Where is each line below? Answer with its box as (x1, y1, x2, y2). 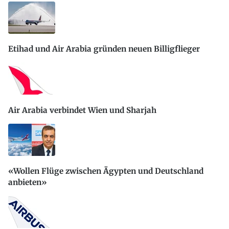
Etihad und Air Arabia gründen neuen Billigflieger (8, 44, 200, 54)
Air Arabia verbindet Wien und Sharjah (8, 105, 156, 115)
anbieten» (8, 177, 47, 188)
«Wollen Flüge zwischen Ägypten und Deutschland (8, 166, 203, 176)
